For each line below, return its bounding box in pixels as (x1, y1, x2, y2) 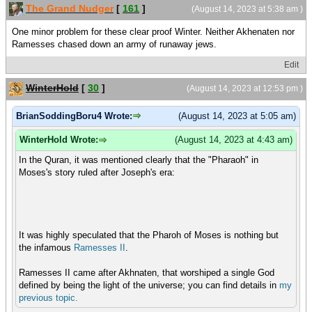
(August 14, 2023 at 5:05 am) (178, 110, 296, 121)
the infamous (19, 242, 71, 253)
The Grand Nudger (26, 3, 114, 15)
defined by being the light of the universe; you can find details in (19, 279, 279, 290)
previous (19, 292, 56, 303)
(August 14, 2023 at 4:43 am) (175, 134, 292, 146)
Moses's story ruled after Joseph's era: (19, 166, 175, 178)
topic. (56, 292, 78, 303)
